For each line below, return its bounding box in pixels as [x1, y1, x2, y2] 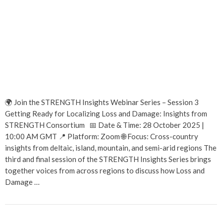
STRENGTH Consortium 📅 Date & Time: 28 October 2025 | [5, 120, 204, 129]
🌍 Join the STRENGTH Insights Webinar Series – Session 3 [5, 97, 199, 107]
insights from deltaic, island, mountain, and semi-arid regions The [5, 143, 217, 152]
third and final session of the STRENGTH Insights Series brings [5, 154, 211, 164]
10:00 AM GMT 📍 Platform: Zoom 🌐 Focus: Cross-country [5, 131, 198, 141]
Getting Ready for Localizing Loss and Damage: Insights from [5, 109, 207, 118]
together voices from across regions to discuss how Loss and [5, 166, 205, 175]
